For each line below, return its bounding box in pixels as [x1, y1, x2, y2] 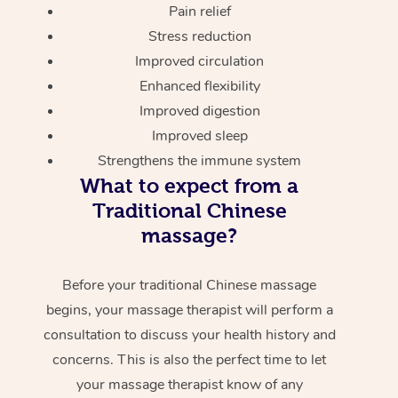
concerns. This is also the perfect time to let [52, 349, 327, 370]
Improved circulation [135, 51, 265, 71]
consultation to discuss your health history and [43, 324, 336, 345]
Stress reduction [147, 26, 251, 46]
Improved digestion [139, 100, 260, 121]
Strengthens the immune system [98, 150, 302, 171]
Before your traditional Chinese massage [62, 275, 317, 295]
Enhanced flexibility [139, 76, 260, 96]
